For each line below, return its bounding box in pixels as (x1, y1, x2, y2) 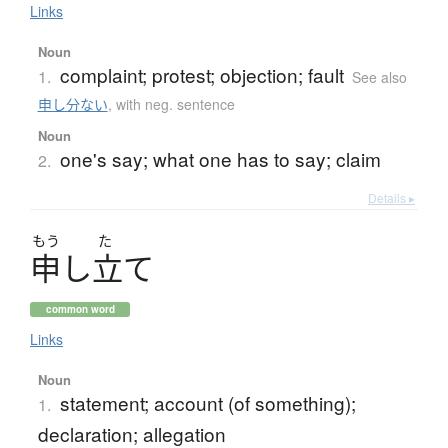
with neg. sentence (115, 94, 235, 115)
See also (351, 67, 407, 88)
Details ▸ (368, 189, 415, 207)
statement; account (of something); (59, 389, 356, 417)
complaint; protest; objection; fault (59, 61, 344, 89)
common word (45, 302, 115, 317)
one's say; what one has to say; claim (59, 145, 381, 173)
